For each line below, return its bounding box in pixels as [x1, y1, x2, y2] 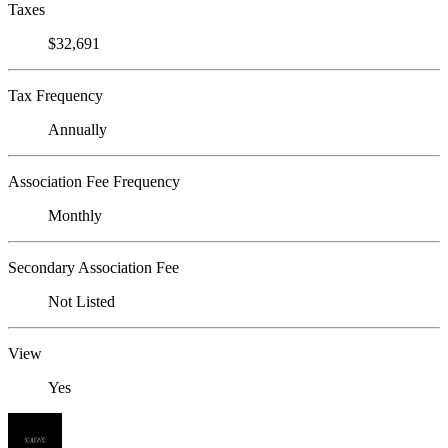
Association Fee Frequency [8, 173, 180, 191]
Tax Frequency [8, 87, 103, 105]
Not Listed [48, 293, 115, 311]
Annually [48, 121, 107, 139]
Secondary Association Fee [8, 259, 179, 277]
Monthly [48, 207, 102, 225]
